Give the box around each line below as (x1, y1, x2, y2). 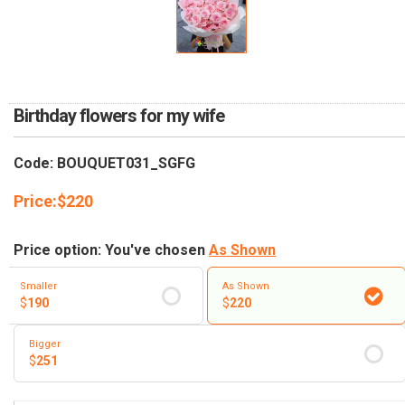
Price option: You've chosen (14, 240, 209, 259)
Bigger (29, 338, 61, 351)
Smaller (20, 280, 57, 293)
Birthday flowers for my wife (14, 104, 224, 127)
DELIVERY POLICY (23, 58, 135, 72)
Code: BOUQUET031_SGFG (14, 154, 195, 172)
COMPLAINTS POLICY (23, 99, 157, 113)
